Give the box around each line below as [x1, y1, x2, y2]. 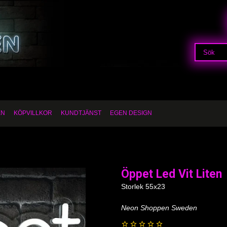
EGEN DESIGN [110, 109, 152, 117]
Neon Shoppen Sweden [121, 204, 197, 212]
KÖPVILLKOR [14, 109, 52, 117]
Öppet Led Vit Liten [121, 167, 222, 181]
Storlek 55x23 [121, 182, 165, 191]
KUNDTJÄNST [61, 109, 101, 117]
